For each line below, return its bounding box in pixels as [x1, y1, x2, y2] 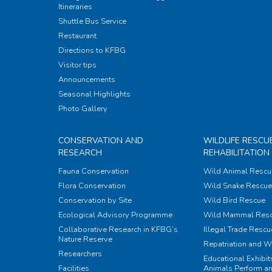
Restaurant [58, 30, 97, 42]
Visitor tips [58, 59, 97, 71]
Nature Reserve [58, 234, 113, 245]
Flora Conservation [58, 180, 126, 192]
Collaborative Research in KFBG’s [58, 224, 178, 236]
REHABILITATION [203, 147, 270, 159]
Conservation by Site [58, 195, 132, 206]
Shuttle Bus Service [58, 16, 127, 27]
